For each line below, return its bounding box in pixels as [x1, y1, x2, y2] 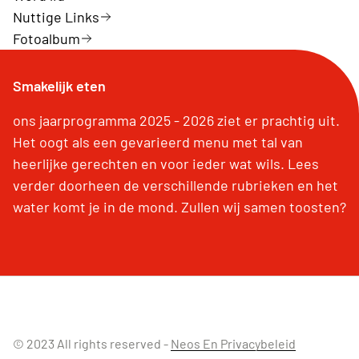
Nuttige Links [13, 7, 99, 26]
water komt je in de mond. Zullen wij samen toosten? [13, 197, 346, 216]
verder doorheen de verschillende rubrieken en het [13, 175, 338, 194]
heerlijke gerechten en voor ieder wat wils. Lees [13, 154, 319, 172]
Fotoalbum [13, 29, 80, 47]
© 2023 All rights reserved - [13, 335, 171, 351]
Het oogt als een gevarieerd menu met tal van [13, 132, 303, 151]
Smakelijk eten [13, 76, 106, 95]
